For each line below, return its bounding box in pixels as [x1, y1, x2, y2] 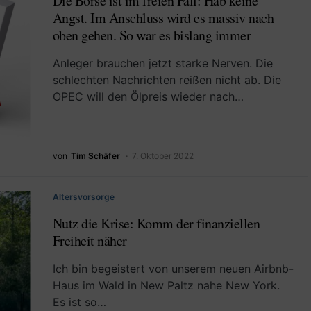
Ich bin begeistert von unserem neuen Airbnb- [52, 261, 294, 276]
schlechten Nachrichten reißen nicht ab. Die [52, 72, 281, 87]
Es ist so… [52, 294, 106, 309]
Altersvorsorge [52, 191, 115, 202]
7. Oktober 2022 [131, 150, 194, 161]
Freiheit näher [52, 230, 127, 250]
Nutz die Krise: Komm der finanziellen [52, 213, 260, 233]
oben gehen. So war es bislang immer [52, 25, 251, 44]
